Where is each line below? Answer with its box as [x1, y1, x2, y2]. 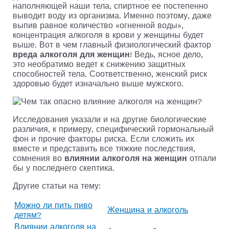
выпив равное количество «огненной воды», [12, 20, 184, 30]
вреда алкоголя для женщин [12, 50, 130, 59]
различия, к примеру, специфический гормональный [12, 124, 214, 134]
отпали [187, 153, 216, 163]
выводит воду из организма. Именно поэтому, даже [12, 11, 212, 20]
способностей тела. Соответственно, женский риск [12, 69, 207, 79]
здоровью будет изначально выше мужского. [12, 79, 184, 88]
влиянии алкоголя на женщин [64, 153, 187, 163]
